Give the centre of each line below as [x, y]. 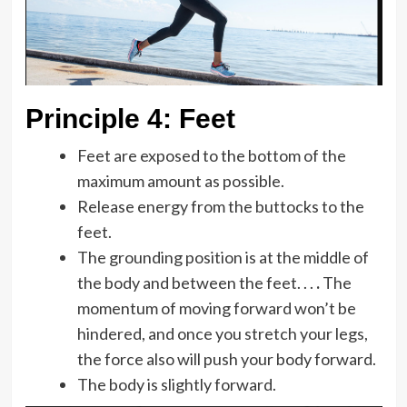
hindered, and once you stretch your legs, [222, 333]
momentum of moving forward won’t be [216, 308]
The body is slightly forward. [176, 384]
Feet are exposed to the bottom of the [211, 155]
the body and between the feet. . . [196, 283]
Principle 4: [98, 119]
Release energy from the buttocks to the [220, 206]
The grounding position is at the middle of [223, 257]
